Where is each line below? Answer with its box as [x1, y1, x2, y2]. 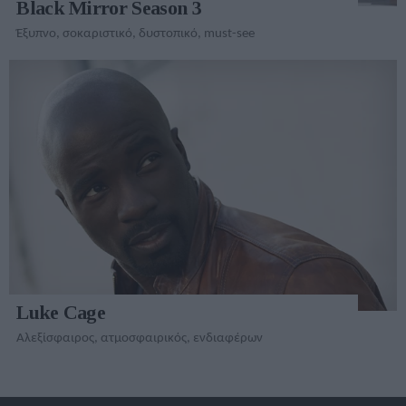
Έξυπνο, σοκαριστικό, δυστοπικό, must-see [15, 27, 255, 42]
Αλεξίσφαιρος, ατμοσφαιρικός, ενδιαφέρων [15, 332, 263, 346]
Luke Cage [16, 301, 106, 324]
